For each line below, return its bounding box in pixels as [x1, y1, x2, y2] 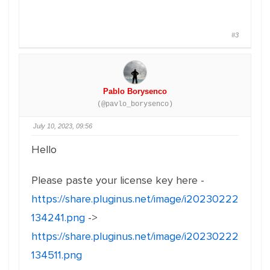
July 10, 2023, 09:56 [33, 122, 92, 130]
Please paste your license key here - [31, 174, 204, 187]
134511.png [31, 248, 82, 262]
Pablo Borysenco [103, 87, 167, 96]
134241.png [31, 211, 85, 224]
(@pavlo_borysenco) [97, 100, 173, 108]
